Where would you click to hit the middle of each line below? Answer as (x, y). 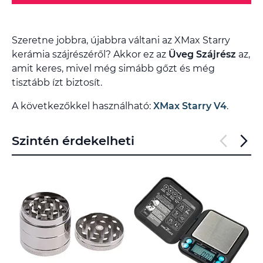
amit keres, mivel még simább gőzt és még (113, 68)
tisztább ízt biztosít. (57, 82)
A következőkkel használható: (82, 106)
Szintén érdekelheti (73, 140)
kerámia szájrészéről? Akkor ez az (90, 54)
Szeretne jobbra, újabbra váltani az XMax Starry (121, 40)
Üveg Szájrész (202, 54)
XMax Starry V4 (190, 106)
